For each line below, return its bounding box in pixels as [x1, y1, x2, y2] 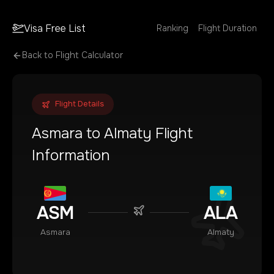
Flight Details [55, 99, 104, 109]
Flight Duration [198, 23, 257, 34]
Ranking [157, 23, 188, 34]
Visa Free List [24, 21, 86, 35]
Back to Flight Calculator [22, 50, 123, 61]
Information [32, 146, 110, 165]
